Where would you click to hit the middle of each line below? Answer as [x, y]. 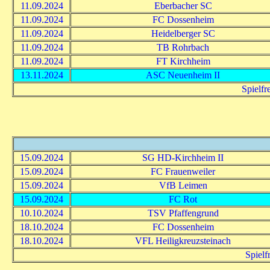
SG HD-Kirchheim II [183, 157]
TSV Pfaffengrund [183, 213]
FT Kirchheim [183, 61]
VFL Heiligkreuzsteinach [183, 240]
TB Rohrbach [183, 47]
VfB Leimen [183, 185]
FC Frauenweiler [183, 171]
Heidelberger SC [183, 33]
